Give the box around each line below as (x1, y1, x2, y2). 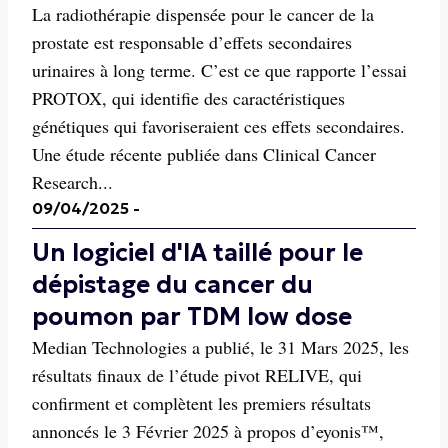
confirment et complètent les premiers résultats (32, 391, 371, 415)
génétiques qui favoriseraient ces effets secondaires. (32, 114, 405, 138)
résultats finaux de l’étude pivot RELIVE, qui (32, 363, 362, 387)
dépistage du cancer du (32, 270, 313, 300)
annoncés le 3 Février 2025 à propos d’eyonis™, (32, 419, 384, 443)
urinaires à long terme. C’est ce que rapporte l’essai (32, 58, 407, 82)
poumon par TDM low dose (32, 302, 352, 332)
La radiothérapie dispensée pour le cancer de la (32, 2, 374, 26)
